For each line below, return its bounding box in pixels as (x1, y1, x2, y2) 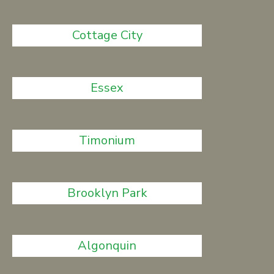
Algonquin (78, 237, 137, 254)
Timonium (79, 132, 136, 149)
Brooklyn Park (67, 185, 147, 201)
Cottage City (72, 27, 143, 43)
